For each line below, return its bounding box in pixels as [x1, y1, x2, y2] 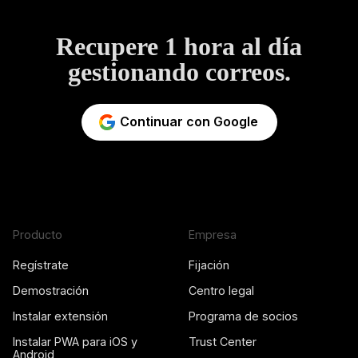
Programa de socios [189, 308, 298, 323]
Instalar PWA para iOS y [13, 334, 137, 348]
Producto [13, 227, 62, 241]
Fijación [189, 257, 229, 272]
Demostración [13, 283, 89, 297]
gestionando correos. [67, 58, 291, 87]
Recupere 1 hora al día [56, 32, 302, 62]
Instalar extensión [13, 308, 108, 323]
